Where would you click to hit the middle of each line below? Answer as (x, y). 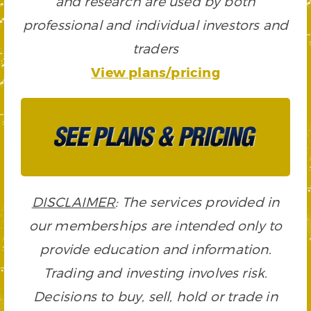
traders (155, 49)
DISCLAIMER (74, 201)
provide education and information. (155, 249)
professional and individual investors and (155, 25)
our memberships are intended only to (155, 225)
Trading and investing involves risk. (155, 272)
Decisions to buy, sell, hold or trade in (155, 296)
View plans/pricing (155, 72)
